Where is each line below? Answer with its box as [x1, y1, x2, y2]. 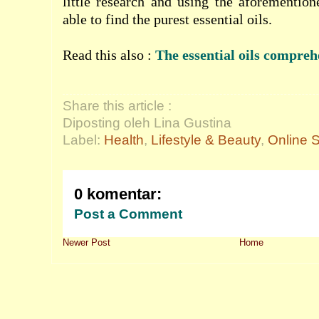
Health [104, 132, 144, 148]
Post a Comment [74, 206, 182, 222]
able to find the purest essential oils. [63, 11, 276, 28]
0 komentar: [74, 185, 162, 204]
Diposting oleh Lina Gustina [63, 115, 231, 131]
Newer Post [63, 237, 110, 249]
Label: [63, 132, 104, 148]
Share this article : [63, 98, 172, 114]
